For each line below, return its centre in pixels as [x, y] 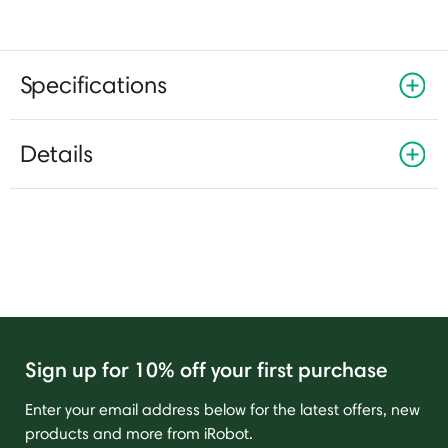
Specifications [93, 84]
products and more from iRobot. [139, 433]
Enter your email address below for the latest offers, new [222, 409]
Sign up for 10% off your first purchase [206, 369]
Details [56, 153]
